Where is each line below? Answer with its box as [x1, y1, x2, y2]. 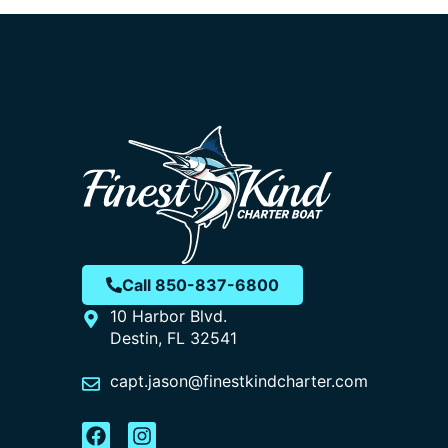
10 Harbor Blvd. [109, 305, 227, 326]
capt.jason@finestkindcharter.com [109, 370, 368, 391]
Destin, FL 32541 [109, 327, 237, 348]
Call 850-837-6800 [122, 274, 279, 295]
